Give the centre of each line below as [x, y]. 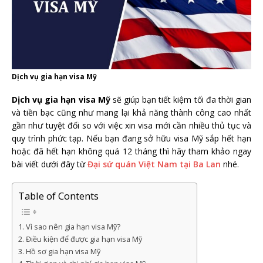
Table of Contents [58, 196]
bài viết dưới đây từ [50, 164]
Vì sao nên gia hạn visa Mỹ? [73, 227]
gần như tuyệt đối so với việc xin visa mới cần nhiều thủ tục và [131, 125]
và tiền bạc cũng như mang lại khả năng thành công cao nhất [131, 112]
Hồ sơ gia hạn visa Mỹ [63, 252]
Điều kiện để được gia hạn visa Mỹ [84, 240]
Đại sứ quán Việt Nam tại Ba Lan [154, 164]
